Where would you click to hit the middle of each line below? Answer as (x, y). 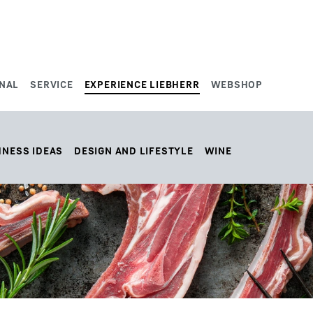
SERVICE (52, 84)
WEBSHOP (236, 84)
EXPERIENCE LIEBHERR (142, 84)
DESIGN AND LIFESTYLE (134, 151)
